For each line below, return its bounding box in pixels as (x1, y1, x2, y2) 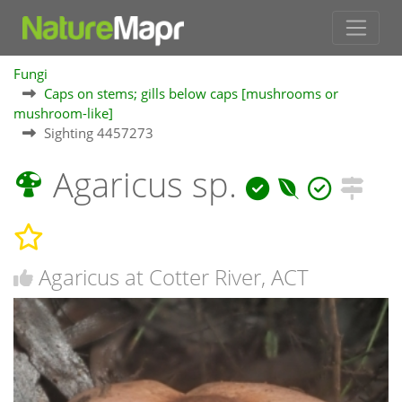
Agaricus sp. (44, 162, 246, 208)
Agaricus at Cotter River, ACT (39, 261, 309, 292)
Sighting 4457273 (44, 124, 153, 143)
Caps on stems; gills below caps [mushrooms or (44, 84, 338, 103)
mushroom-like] (13, 104, 113, 123)
